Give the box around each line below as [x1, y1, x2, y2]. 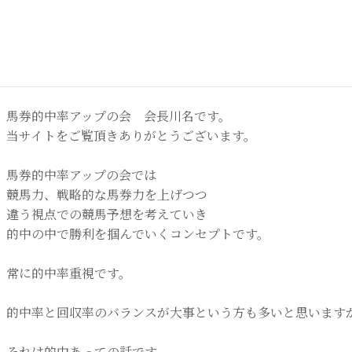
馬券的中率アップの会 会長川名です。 [6, 107, 231, 125]
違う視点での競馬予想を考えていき [6, 205, 207, 223]
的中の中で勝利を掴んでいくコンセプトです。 [6, 225, 269, 243]
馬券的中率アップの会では [6, 166, 156, 184]
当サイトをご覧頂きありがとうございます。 [6, 126, 256, 145]
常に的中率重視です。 [6, 264, 131, 282]
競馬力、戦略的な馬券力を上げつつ [6, 185, 207, 203]
